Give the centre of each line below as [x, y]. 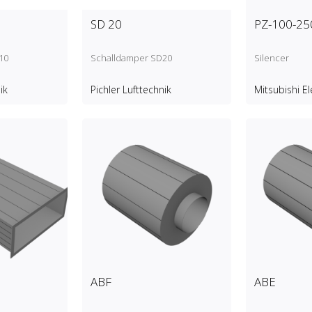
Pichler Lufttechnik [131, 90]
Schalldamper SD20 [131, 58]
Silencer [271, 58]
